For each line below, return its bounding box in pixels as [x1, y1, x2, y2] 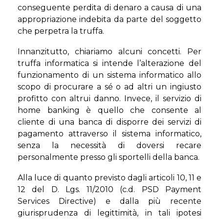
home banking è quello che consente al [18, 106, 201, 115]
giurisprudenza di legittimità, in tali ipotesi [18, 208, 201, 218]
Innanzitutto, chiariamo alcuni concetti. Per [18, 47, 201, 56]
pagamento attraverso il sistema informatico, [18, 129, 201, 138]
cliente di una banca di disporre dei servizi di [18, 117, 201, 127]
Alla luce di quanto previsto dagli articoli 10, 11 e [18, 173, 201, 182]
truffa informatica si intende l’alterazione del [18, 59, 201, 68]
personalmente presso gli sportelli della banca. [18, 153, 199, 162]
